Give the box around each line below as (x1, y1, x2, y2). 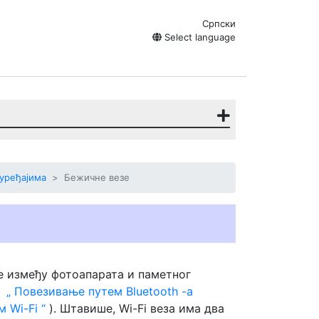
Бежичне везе (64, 172, 130, 183)
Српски (202, 18, 236, 29)
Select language (162, 31, 236, 43)
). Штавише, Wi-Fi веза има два (46, 301, 224, 315)
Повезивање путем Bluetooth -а (11, 284, 193, 298)
